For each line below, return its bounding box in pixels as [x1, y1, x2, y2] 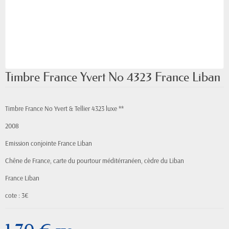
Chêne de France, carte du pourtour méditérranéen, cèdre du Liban [5, 156, 184, 165]
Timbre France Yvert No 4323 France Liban [5, 70, 220, 84]
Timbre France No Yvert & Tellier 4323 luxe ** [5, 104, 124, 112]
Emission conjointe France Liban [5, 139, 92, 147]
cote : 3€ [5, 191, 29, 199]
